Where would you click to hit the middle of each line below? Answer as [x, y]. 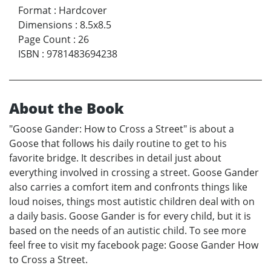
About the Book [67, 108]
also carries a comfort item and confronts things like [128, 187]
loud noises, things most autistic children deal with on [132, 201]
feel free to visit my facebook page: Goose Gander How [134, 245]
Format [35, 10]
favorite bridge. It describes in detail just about [115, 158]
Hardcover [83, 10]
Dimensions [45, 24]
